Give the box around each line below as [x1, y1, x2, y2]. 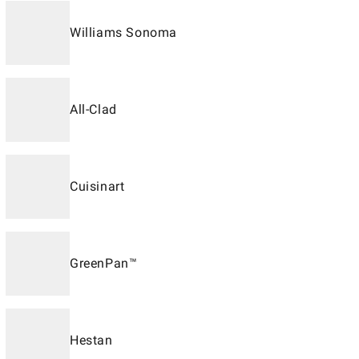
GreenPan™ [70, 256, 138, 271]
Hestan [70, 333, 113, 348]
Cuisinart [70, 179, 125, 194]
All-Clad [70, 102, 117, 117]
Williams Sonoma [70, 25, 177, 40]
